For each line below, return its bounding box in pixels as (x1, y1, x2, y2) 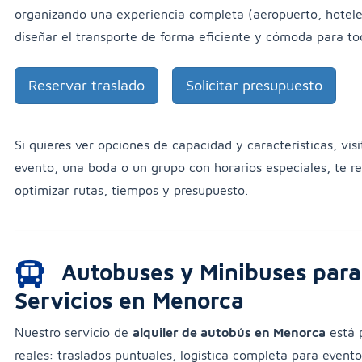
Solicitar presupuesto (186, 77, 322, 94)
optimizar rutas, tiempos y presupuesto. (15, 183, 248, 197)
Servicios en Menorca (15, 287, 244, 314)
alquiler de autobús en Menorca (133, 325, 326, 340)
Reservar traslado (28, 77, 145, 94)
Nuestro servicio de (15, 325, 133, 340)
